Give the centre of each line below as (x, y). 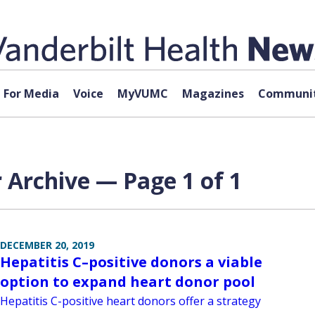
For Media (31, 94)
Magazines (213, 94)
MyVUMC (142, 94)
